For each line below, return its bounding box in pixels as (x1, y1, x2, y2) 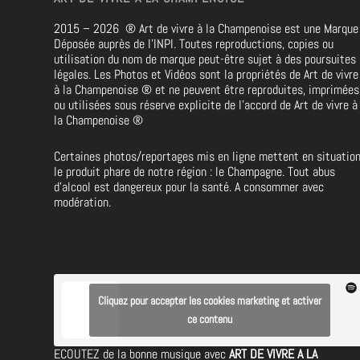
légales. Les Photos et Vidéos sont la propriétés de (54, 65, 301, 83)
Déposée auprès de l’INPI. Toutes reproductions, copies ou (54, 35, 334, 52)
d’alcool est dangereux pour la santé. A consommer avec (54, 178, 325, 195)
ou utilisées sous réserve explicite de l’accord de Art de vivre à (54, 96, 358, 113)
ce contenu (186, 311, 232, 326)
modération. (54, 193, 112, 211)
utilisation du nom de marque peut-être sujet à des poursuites (54, 50, 357, 67)
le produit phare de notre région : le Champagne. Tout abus (54, 162, 336, 180)
